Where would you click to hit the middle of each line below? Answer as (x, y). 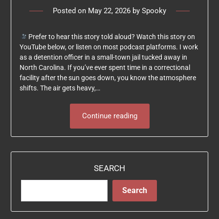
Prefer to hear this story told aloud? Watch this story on (111, 36)
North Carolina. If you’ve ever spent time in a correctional (105, 67)
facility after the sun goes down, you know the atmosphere (108, 77)
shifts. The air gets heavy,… (60, 88)
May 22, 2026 (109, 11)
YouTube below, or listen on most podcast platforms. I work (109, 47)
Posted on (70, 11)
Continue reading (109, 116)
